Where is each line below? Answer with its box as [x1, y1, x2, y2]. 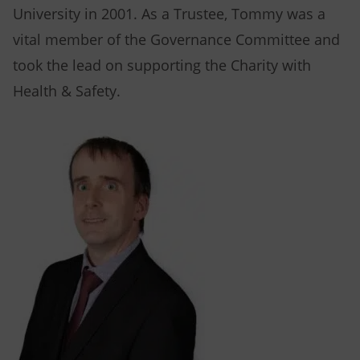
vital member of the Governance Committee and [13, 31, 340, 50]
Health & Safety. [13, 82, 121, 101]
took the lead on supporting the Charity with [13, 56, 311, 76]
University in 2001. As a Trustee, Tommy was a [13, 5, 325, 24]
